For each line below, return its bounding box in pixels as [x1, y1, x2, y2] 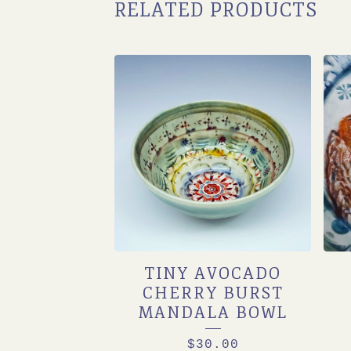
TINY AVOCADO [144, 264, 281, 284]
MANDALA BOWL [138, 303, 288, 323]
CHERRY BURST [142, 284, 284, 303]
